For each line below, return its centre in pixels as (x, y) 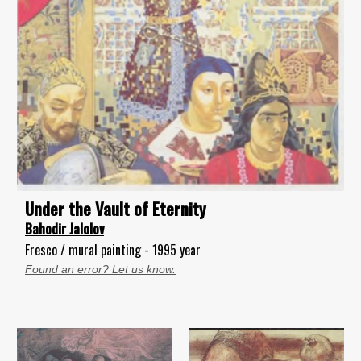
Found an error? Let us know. (100, 270)
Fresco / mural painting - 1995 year (113, 250)
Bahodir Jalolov (64, 229)
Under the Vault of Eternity (116, 209)
